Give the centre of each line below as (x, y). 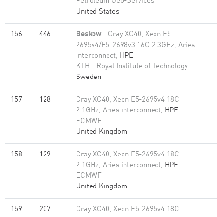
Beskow (89, 35)
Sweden (89, 77)
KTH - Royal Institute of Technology (132, 67)
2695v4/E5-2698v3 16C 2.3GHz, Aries (135, 45)
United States (98, 12)
